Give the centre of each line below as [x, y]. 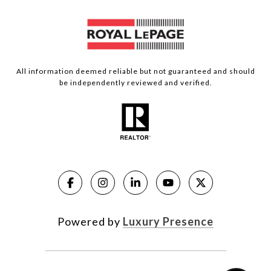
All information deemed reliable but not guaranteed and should [135, 71]
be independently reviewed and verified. [135, 83]
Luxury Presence [168, 221]
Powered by [90, 221]
